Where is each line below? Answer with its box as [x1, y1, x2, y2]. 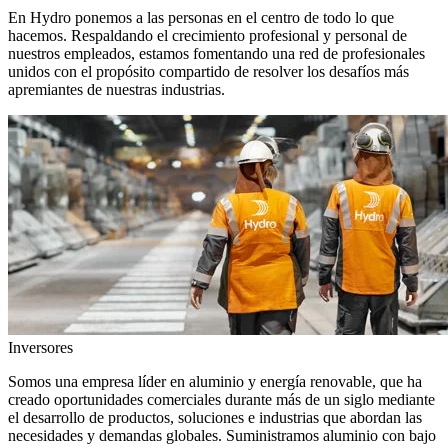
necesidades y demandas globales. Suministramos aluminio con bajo [8, 427, 436, 444]
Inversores [8, 339, 73, 356]
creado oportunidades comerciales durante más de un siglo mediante [8, 391, 435, 408]
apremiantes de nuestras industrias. [8, 81, 225, 98]
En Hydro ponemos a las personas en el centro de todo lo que [8, 9, 394, 26]
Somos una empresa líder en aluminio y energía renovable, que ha [8, 373, 422, 390]
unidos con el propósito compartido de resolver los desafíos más [8, 63, 409, 80]
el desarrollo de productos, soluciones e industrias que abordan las [8, 409, 422, 426]
